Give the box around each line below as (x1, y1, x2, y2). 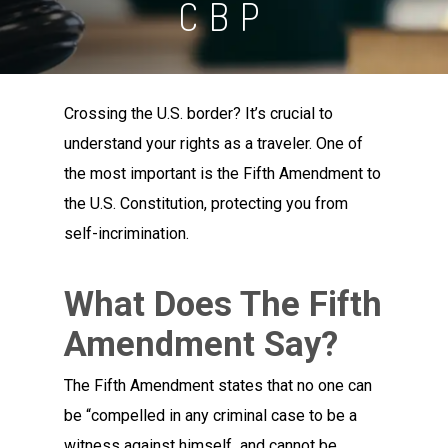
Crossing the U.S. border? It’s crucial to (64, 104, 334, 123)
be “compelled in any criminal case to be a (64, 406, 358, 425)
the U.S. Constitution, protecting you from (64, 194, 349, 213)
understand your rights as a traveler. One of (64, 134, 364, 153)
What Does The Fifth (64, 284, 383, 324)
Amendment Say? (64, 324, 339, 364)
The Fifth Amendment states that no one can (64, 376, 373, 395)
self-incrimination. (64, 224, 190, 243)
